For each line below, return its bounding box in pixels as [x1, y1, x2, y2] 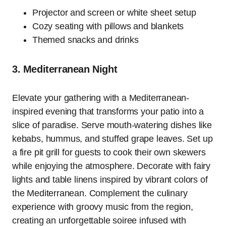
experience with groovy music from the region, [12, 202, 193, 212]
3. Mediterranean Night [12, 64, 118, 75]
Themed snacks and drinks [32, 35, 139, 45]
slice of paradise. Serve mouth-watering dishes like [12, 120, 212, 131]
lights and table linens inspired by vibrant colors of [12, 175, 208, 185]
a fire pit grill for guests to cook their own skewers [12, 147, 206, 158]
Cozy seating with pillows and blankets [32, 21, 184, 32]
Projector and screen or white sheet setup [32, 8, 196, 18]
